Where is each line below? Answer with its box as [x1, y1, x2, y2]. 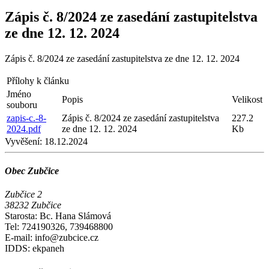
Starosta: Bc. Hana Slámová [5, 211, 111, 222]
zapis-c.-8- [7, 112, 46, 123]
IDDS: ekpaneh [5, 243, 64, 254]
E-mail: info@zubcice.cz [5, 232, 98, 243]
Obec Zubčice [5, 166, 59, 177]
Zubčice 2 [5, 189, 42, 200]
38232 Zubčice [5, 200, 61, 211]
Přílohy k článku [7, 75, 69, 86]
